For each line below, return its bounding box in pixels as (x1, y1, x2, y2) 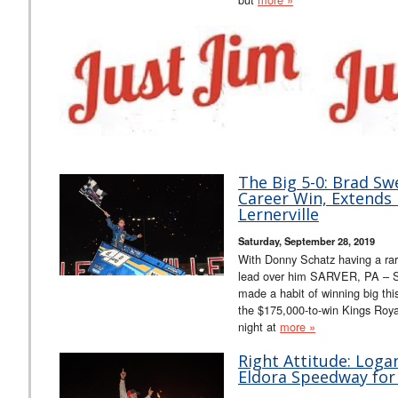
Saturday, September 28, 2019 (238, 233, 375, 248)
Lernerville (238, 203, 319, 225)
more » (280, 317, 315, 335)
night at (238, 317, 280, 335)
